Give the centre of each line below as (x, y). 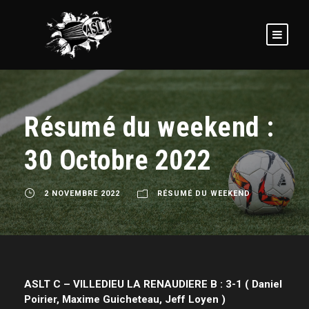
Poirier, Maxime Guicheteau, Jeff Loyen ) (125, 299)
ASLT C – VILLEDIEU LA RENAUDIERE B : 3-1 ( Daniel (153, 284)
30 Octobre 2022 (118, 160)
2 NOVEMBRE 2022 (82, 193)
